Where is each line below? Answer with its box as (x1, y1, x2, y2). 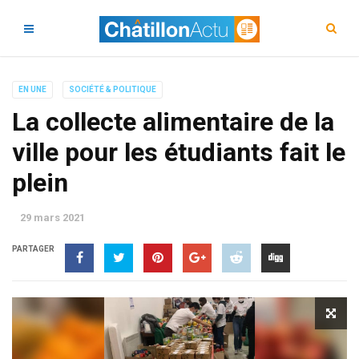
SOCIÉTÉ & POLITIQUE (69, 85, 156, 94)
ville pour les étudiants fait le (12, 137, 345, 167)
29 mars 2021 (20, 212, 85, 224)
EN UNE (18, 85, 46, 94)
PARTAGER (12, 244, 54, 253)
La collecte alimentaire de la (12, 107, 334, 137)
